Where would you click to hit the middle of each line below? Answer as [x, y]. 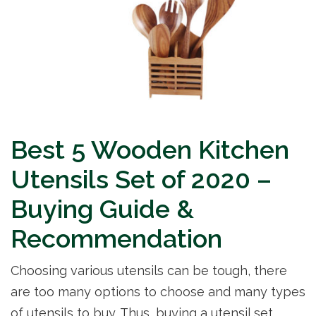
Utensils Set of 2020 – [141, 180]
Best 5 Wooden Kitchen [150, 150]
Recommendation [116, 239]
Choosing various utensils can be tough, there [149, 271]
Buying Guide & [102, 209]
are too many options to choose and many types [158, 292]
